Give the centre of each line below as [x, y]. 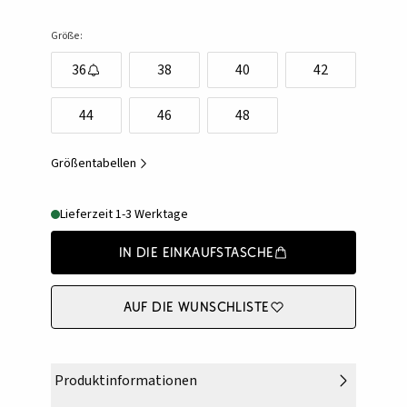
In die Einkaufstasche [196, 253]
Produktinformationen [126, 381]
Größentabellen [94, 164]
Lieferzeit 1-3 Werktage [124, 215]
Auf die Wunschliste [196, 307]
